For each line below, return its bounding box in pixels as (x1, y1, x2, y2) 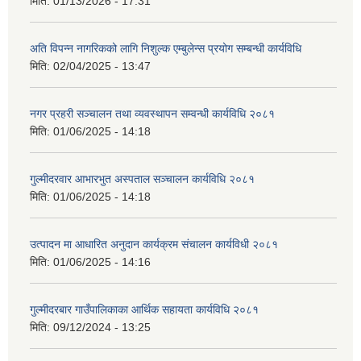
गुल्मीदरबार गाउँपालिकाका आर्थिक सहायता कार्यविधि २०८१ (30, 302, 259, 316)
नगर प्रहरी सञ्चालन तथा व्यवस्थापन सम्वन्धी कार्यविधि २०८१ (30, 106, 275, 120)
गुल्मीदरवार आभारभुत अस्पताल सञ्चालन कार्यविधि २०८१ (30, 172, 255, 185)
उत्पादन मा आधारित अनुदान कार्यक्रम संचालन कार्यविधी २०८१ (30, 237, 278, 251)
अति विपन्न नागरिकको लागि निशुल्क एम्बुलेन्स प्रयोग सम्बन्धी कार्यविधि (30, 41, 301, 55)
